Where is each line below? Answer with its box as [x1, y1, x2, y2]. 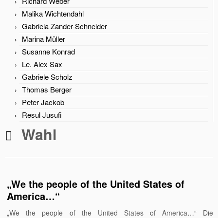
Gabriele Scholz [22, 71, 73, 82]
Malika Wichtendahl [22, 8, 84, 18]
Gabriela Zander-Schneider [22, 20, 107, 31]
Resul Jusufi [22, 109, 62, 120]
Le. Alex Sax [22, 58, 62, 69]
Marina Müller [22, 33, 65, 44]
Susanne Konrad [22, 46, 75, 56]
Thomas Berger [22, 84, 72, 94]
